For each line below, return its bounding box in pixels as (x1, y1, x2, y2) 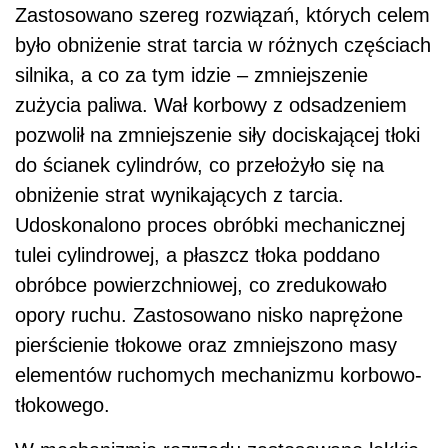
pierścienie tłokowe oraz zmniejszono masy (15, 333, 397, 356)
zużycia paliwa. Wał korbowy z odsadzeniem (15, 93, 407, 116)
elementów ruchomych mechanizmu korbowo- (15, 363, 422, 386)
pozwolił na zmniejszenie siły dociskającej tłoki (15, 123, 420, 146)
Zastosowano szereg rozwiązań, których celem (15, 3, 430, 26)
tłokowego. (15, 393, 110, 416)
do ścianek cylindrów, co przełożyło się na (15, 153, 384, 176)
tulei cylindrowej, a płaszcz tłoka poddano (15, 243, 380, 266)
